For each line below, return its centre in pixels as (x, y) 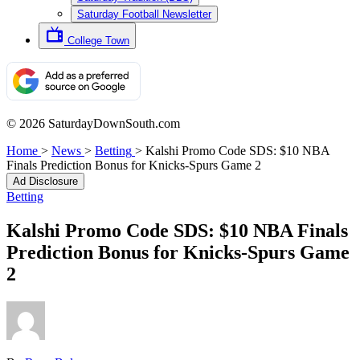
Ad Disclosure (45, 181)
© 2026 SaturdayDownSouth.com (93, 123)
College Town (98, 41)
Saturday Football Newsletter (144, 14)
